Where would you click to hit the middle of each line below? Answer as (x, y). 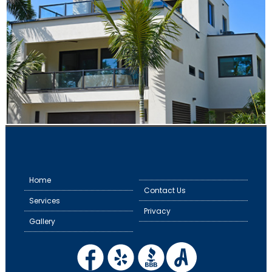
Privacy (157, 211)
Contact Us (165, 190)
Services (45, 201)
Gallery (42, 221)
